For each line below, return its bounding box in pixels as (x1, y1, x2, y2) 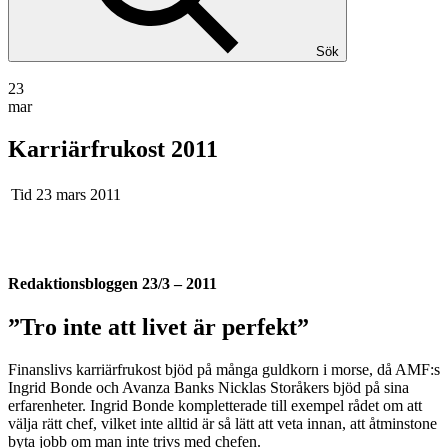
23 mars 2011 (36, 185, 121, 203)
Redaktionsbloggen (8, 274, 142, 292)
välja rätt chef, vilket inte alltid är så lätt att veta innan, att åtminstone (8, 415, 437, 433)
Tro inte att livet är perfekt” (20, 314, 309, 341)
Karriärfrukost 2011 (8, 135, 218, 162)
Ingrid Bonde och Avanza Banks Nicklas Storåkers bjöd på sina (8, 379, 409, 397)
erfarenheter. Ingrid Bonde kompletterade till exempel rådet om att (8, 397, 422, 415)
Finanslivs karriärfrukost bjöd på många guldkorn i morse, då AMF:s (8, 361, 440, 379)
